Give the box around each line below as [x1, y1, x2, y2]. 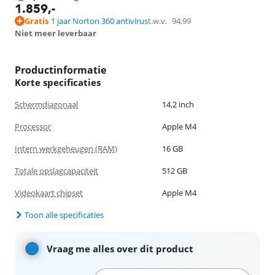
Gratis [25, 15, 48, 26]
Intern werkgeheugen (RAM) [15, 143, 117, 154]
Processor [15, 121, 51, 132]
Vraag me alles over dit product [47, 242, 193, 255]
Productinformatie [15, 63, 106, 77]
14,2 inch [161, 99, 194, 110]
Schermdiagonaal [15, 99, 78, 110]
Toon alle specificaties [25, 209, 104, 220]
